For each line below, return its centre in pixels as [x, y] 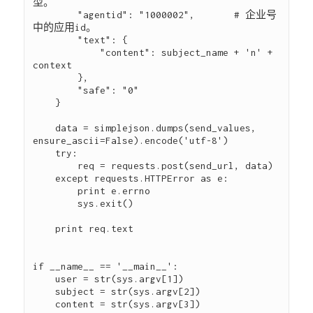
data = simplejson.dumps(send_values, [44, 128]
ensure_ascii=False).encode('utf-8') [131, 140]
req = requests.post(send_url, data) [56, 165]
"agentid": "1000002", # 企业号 [56, 14]
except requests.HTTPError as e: [44, 178]
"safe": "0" [56, 90]
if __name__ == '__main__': [106, 266]
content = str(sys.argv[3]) [44, 304]
